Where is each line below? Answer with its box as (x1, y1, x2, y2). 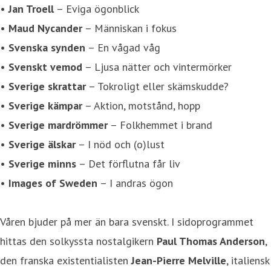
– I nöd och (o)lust (76, 137, 165, 151)
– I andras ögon (97, 175, 173, 190)
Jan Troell (8, 1, 54, 16)
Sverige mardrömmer (8, 117, 108, 132)
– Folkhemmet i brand (108, 117, 212, 132)
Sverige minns (8, 156, 76, 171)
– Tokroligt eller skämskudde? (86, 79, 229, 93)
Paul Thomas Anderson (157, 233, 265, 248)
